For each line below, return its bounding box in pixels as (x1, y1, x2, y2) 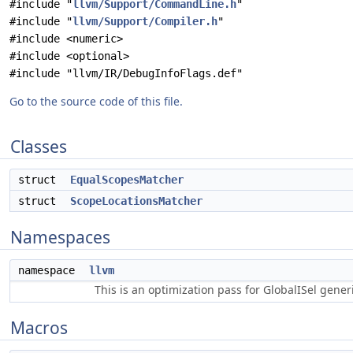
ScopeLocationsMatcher (70, 195, 203, 207)
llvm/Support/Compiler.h (72, 15, 217, 28)
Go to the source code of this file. (9, 94, 183, 109)
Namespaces (10, 226, 110, 248)
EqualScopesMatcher (70, 173, 184, 186)
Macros (10, 317, 68, 339)
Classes (10, 136, 67, 158)
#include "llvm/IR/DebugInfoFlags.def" (9, 67, 243, 80)
